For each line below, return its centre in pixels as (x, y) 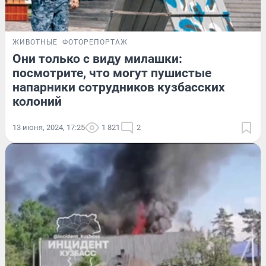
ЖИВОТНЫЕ (35, 42)
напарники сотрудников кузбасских (119, 87)
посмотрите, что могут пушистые (112, 73)
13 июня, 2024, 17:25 (49, 127)
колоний (37, 101)
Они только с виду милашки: (97, 58)
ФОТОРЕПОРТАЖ (95, 42)
